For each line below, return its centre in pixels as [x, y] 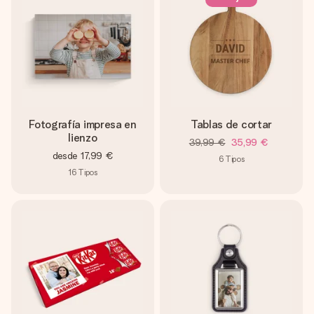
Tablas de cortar [231, 124]
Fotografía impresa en [83, 124]
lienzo [83, 138]
